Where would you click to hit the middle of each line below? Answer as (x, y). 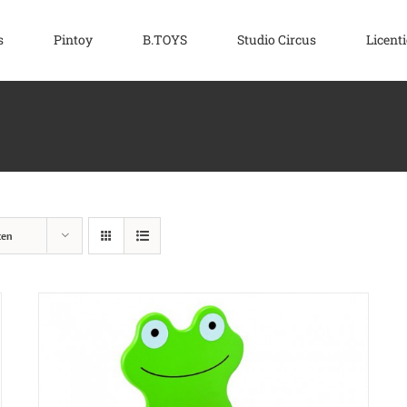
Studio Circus (277, 39)
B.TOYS (165, 39)
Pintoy (73, 39)
